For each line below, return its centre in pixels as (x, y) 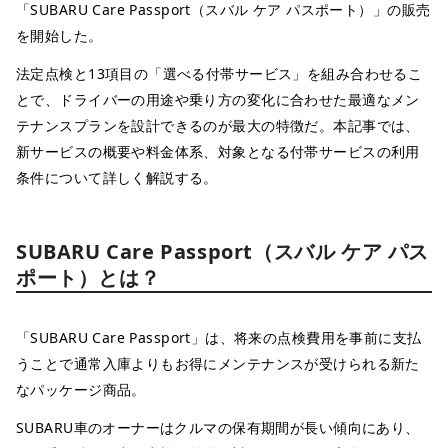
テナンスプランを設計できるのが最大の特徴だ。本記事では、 (218, 125)
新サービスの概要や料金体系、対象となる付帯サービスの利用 (218, 151)
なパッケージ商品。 (81, 389)
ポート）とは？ (88, 277)
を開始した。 (59, 35)
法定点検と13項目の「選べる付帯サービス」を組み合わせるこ (219, 73)
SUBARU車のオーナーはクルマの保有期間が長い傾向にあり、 (218, 427)
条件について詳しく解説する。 (117, 177)
